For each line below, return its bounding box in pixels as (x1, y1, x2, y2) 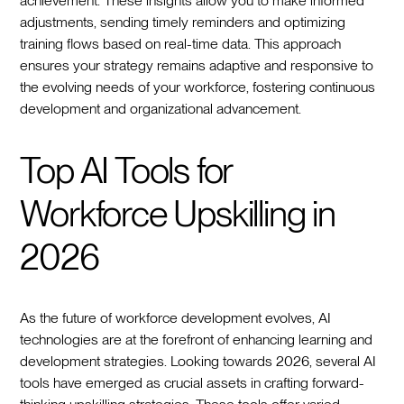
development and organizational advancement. (20, 99, 302, 117)
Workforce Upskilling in (20, 191, 335, 235)
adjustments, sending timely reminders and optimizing (20, 13, 346, 31)
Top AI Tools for (20, 148, 233, 192)
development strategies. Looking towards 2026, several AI (20, 352, 377, 370)
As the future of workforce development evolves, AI (20, 308, 332, 326)
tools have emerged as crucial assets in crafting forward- (20, 373, 365, 391)
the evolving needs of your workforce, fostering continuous (20, 78, 376, 96)
